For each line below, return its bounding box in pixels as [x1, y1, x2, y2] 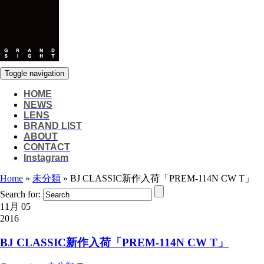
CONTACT [24, 142, 70, 152]
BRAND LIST [24, 121, 82, 131]
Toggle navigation [5, 69, 64, 78]
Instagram [24, 153, 68, 163]
